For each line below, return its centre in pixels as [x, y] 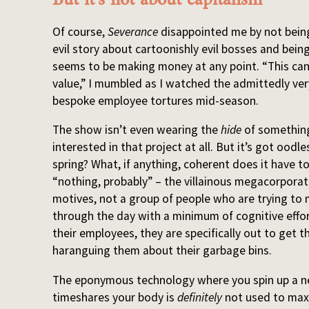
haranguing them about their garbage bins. [162, 251]
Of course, [80, 31]
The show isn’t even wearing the [137, 130]
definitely [200, 297]
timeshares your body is [115, 297]
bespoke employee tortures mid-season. [156, 100]
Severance [133, 31]
